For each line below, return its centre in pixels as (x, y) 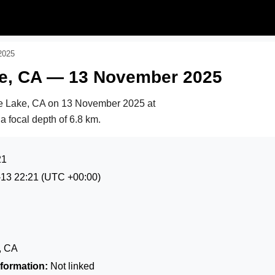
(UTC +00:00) (71, 177)
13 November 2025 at (108, 103)
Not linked (71, 266)
